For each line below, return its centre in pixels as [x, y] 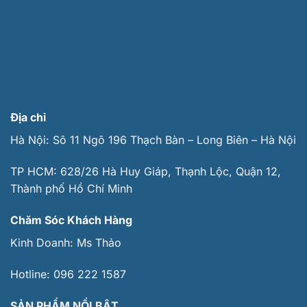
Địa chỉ [28, 118]
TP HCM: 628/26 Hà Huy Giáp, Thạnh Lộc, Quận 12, [146, 172]
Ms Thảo [99, 243]
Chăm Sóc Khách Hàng [71, 220]
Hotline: [32, 274]
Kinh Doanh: [44, 243]
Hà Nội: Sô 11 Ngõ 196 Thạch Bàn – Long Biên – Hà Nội [153, 140]
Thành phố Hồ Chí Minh [71, 189]
